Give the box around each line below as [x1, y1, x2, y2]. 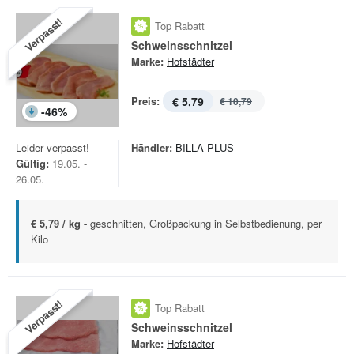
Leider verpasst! [16, 140, 89, 155]
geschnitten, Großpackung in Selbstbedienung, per [90, 216, 322, 231]
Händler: [131, 140, 172, 155]
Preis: [131, 93, 160, 108]
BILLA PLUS [175, 140, 234, 155]
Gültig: [16, 156, 49, 171]
